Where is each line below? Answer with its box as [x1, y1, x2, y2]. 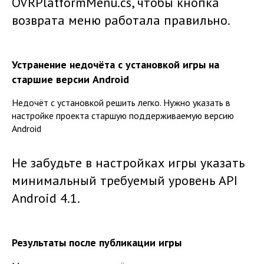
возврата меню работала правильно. [12, 12, 230, 29]
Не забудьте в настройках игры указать [12, 154, 245, 171]
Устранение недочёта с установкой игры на [12, 58, 219, 72]
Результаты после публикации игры [12, 236, 181, 250]
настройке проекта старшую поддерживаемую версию [12, 110, 234, 122]
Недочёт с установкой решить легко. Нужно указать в [12, 97, 230, 109]
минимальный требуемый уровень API [12, 172, 237, 189]
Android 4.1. [12, 190, 80, 207]
